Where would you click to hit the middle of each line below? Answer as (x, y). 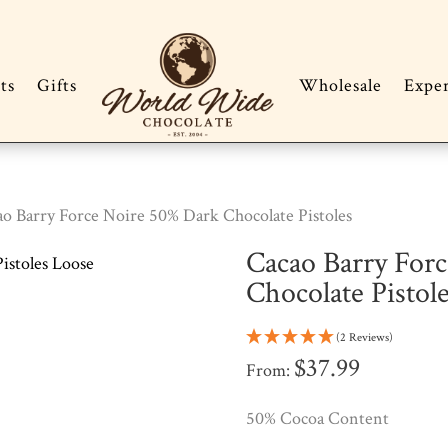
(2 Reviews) (364, 338)
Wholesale (340, 86)
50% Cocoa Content (317, 419)
